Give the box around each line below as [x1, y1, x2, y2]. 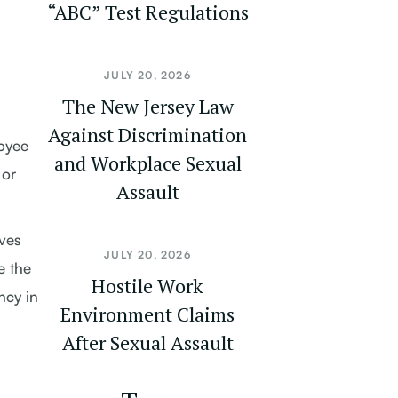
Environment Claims [60, 301, 235, 327]
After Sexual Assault [61, 330, 234, 355]
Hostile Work [92, 273, 203, 298]
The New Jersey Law [61, 93, 234, 119]
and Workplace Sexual [53, 150, 242, 176]
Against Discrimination [48, 122, 247, 147]
